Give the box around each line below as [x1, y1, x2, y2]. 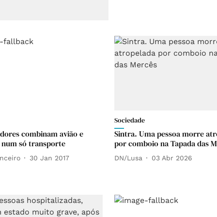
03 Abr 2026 [152, 154, 192, 162]
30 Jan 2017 [30, 154, 69, 162]
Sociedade [114, 115, 145, 125]
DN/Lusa [114, 154, 142, 162]
